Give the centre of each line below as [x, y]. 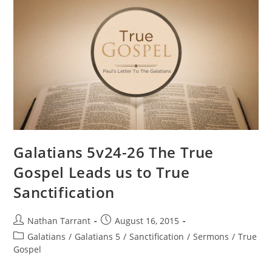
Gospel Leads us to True [102, 172]
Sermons [211, 237]
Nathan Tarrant [59, 221]
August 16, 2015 [147, 221]
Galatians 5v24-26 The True [114, 152]
